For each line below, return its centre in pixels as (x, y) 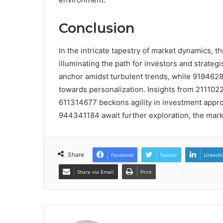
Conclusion (97, 28)
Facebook (122, 155)
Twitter (168, 155)
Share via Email (96, 171)
